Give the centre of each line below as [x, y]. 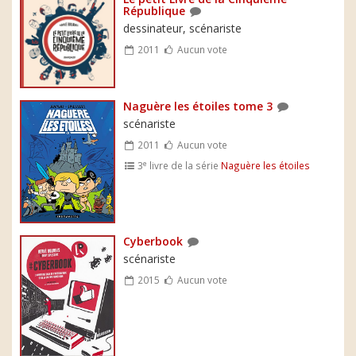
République [154, 11]
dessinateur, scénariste [182, 29]
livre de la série [184, 166]
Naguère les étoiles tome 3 [198, 106]
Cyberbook [153, 242]
